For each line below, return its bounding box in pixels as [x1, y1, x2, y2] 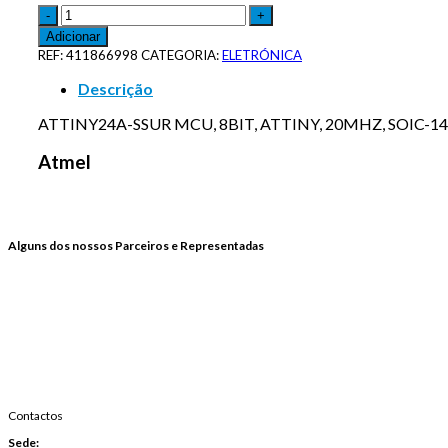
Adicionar [46, 28, 100, 44]
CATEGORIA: [141, 46, 222, 63]
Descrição [78, 78, 153, 98]
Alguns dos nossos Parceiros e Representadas [8, 238, 264, 254]
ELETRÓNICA [222, 46, 302, 63]
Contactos [8, 408, 63, 424]
